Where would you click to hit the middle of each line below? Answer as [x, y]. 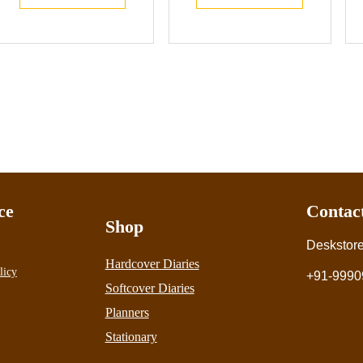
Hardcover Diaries [152, 263]
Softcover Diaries [149, 288]
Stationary [131, 336]
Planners [127, 312]
